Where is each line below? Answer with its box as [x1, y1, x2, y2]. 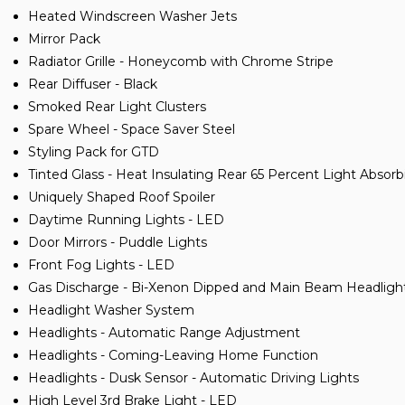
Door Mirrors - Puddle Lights [28, 233, 207, 250]
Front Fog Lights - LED [28, 256, 174, 273]
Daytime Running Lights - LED [28, 211, 224, 228]
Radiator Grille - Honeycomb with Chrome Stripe [28, 52, 334, 70]
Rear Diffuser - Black [28, 75, 157, 92]
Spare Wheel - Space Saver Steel [28, 120, 235, 137]
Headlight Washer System [28, 301, 194, 318]
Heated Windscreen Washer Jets [28, 7, 237, 24]
